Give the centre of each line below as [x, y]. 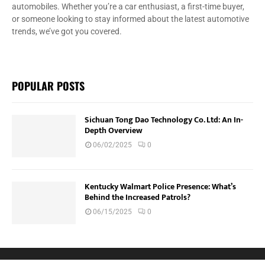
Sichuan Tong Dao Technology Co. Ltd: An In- [164, 120]
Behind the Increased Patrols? [138, 198]
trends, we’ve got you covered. [67, 32]
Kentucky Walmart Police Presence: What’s [160, 187]
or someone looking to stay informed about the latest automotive [130, 19]
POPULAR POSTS [48, 86]
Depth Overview [114, 131]
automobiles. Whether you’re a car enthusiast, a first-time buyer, [128, 7]
